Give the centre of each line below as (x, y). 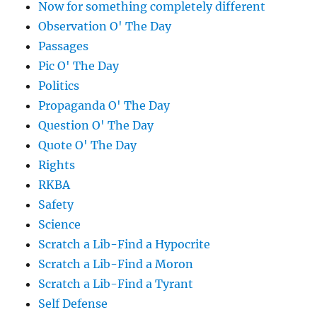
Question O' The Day (96, 126)
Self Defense (73, 304)
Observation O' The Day (105, 27)
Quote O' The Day (88, 145)
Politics (59, 86)
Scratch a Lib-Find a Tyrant (116, 284)
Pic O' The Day (79, 66)
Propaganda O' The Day (104, 106)
